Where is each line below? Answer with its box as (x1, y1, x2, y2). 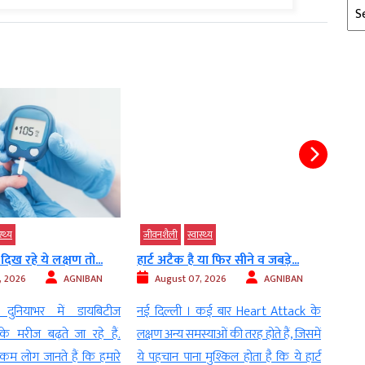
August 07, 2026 (155, 270, 226, 288)
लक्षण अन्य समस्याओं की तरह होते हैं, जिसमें (137, 323, 321, 346)
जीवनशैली (143, 226, 178, 244)
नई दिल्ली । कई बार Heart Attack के (137, 301, 321, 323)
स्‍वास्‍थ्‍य (187, 226, 213, 244)
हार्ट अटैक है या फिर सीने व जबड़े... (137, 249, 299, 272)
